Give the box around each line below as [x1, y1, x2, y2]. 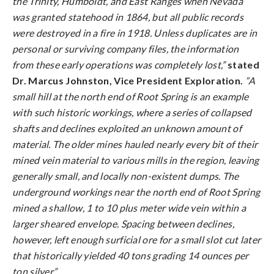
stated [228, 59, 259, 70]
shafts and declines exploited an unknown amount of [12, 122, 242, 134]
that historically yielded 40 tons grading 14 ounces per [12, 250, 249, 261]
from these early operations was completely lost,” [12, 59, 226, 70]
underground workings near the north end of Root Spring [12, 186, 261, 198]
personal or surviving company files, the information [12, 43, 239, 54]
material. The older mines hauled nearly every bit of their [12, 138, 258, 150]
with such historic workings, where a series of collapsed [12, 106, 252, 118]
